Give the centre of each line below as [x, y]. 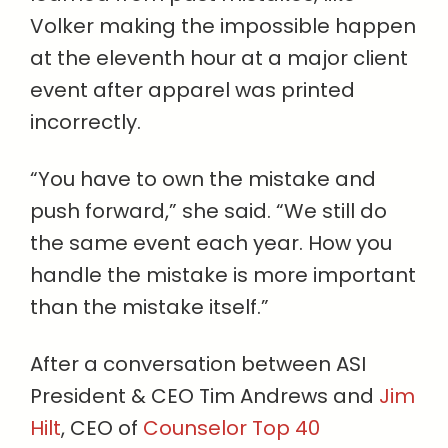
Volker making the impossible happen [223, 26]
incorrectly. [85, 122]
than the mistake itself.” [149, 307]
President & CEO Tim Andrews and [204, 396]
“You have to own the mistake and [203, 179]
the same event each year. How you [211, 243]
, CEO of [102, 428]
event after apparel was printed [192, 90]
